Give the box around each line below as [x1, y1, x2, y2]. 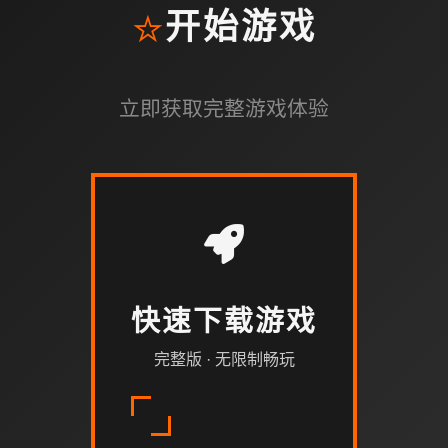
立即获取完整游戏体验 [119, 96, 329, 120]
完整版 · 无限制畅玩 [153, 350, 295, 368]
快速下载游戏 [131, 306, 317, 340]
